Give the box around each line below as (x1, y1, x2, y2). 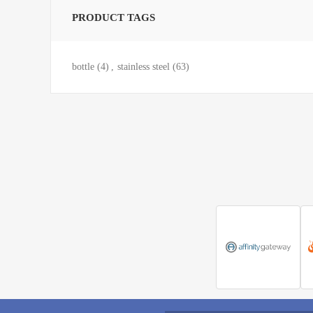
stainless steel (117, 61, 170, 72)
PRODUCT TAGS (72, 11, 155, 23)
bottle (72, 61, 94, 72)
